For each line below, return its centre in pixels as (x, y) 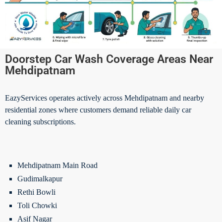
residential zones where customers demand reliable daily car (98, 110)
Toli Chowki (37, 205)
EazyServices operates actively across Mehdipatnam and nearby (105, 98)
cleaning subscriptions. (40, 121)
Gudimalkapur (40, 178)
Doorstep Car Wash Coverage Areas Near (109, 59)
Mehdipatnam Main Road (57, 165)
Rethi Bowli (36, 192)
